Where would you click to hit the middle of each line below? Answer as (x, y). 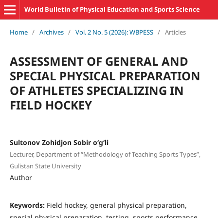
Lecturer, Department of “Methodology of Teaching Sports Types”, (105, 154)
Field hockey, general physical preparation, (117, 205)
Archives (51, 32)
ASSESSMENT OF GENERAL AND (99, 61)
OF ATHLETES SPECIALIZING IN (97, 90)
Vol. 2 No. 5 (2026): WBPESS (114, 32)
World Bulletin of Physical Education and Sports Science (112, 9)
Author (21, 177)
